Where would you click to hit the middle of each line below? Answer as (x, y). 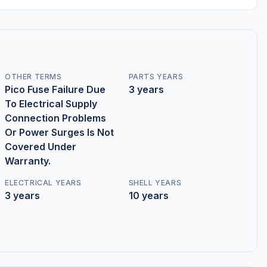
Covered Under (41, 147)
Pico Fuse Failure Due (55, 89)
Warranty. (28, 161)
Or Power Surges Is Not (59, 132)
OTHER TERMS (33, 77)
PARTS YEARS (156, 77)
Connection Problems (55, 118)
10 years (148, 195)
